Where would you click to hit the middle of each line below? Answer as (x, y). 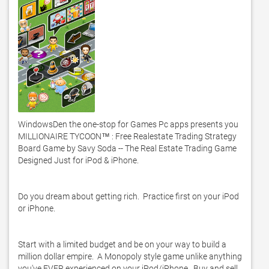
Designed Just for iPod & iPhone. (79, 160)
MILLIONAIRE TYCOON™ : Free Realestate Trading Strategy (127, 136)
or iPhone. (38, 208)
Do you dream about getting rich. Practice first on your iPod (128, 196)
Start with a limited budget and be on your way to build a (122, 244)
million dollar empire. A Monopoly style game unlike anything (130, 256)
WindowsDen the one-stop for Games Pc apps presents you (128, 124)
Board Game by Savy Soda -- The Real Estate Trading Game (127, 148)
